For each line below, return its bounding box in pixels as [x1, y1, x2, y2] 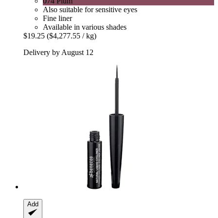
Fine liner [43, 14, 72, 23]
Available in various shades [43, 23, 127, 32]
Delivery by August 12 [23, 48, 93, 57]
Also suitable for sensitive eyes [43, 5, 137, 14]
